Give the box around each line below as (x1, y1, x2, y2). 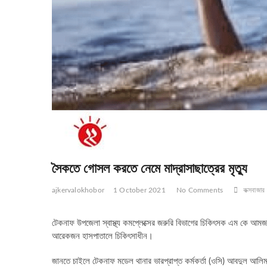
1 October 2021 (113, 186, 166, 194)
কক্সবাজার (243, 186, 265, 194)
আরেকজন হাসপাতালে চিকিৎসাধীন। (52, 231, 153, 241)
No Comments (176, 186, 223, 194)
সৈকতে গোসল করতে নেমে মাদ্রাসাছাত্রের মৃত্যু (52, 158, 247, 176)
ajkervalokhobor (52, 186, 104, 194)
